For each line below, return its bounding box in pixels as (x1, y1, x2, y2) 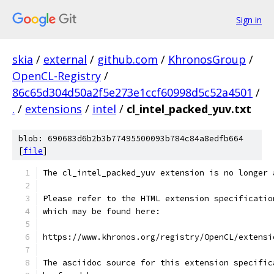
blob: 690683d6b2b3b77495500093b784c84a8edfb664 (18, 133, 243, 144)
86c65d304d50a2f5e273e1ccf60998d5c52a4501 (12, 85, 253, 100)
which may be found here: (43, 206, 160, 217)
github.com (97, 52, 158, 67)
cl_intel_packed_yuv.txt (127, 102, 251, 116)
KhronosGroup (168, 52, 246, 67)
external (43, 52, 87, 67)
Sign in (236, 13, 262, 26)
